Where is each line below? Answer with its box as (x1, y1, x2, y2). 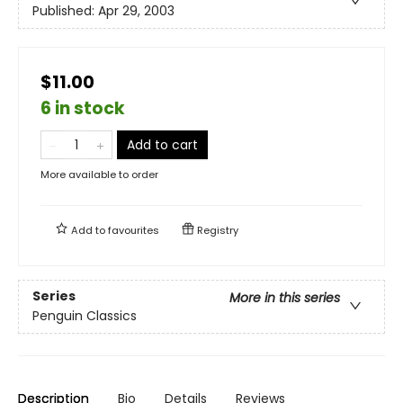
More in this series (229, 289, 340, 308)
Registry (194, 222, 238, 237)
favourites (108, 222, 159, 237)
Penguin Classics (32, 307, 137, 326)
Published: (32, 2, 98, 21)
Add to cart (127, 135, 198, 154)
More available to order (40, 166, 158, 182)
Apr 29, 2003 (98, 2, 175, 21)
